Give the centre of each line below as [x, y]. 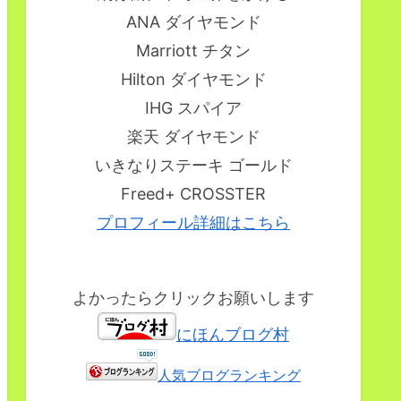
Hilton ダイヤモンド [193, 80]
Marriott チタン [193, 51]
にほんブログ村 [233, 335]
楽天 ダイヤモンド [193, 137]
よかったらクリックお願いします [193, 298]
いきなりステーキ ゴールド [193, 166]
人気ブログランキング [229, 375]
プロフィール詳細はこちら [193, 223]
